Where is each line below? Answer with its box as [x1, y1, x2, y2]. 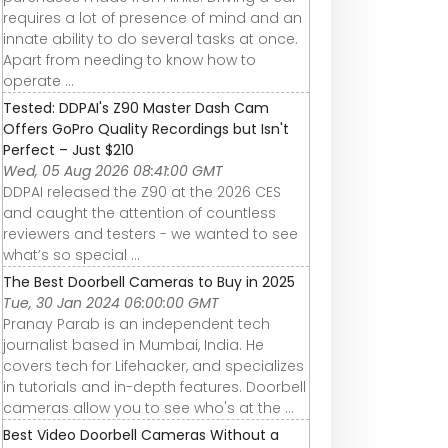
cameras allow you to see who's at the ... [3, 397, 294, 418]
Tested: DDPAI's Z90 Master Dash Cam [3, 97, 269, 118]
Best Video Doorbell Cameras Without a [3, 424, 279, 445]
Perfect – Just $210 [3, 139, 134, 160]
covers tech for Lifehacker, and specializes [3, 355, 304, 376]
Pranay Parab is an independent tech [3, 313, 270, 334]
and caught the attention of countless [3, 202, 276, 223]
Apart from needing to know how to [3, 49, 256, 70]
